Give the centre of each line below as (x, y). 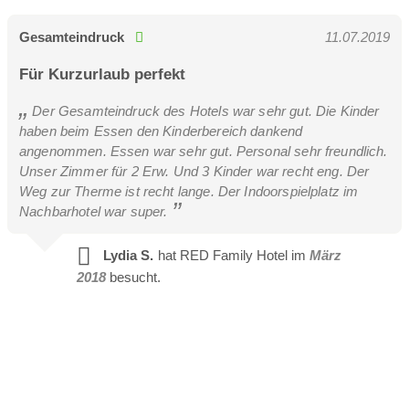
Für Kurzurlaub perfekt (102, 74)
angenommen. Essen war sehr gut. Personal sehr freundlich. (204, 151)
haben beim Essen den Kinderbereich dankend (161, 131)
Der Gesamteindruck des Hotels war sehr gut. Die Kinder (204, 110)
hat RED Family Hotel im (231, 255)
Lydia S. (128, 255)
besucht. (135, 277)
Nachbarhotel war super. (95, 211)
